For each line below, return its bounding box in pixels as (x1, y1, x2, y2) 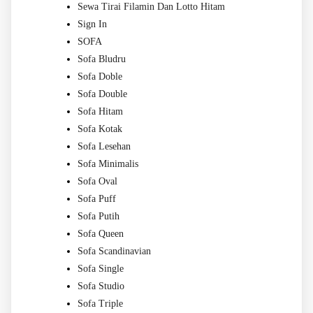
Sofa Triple (78, 298, 123, 310)
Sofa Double (78, 89, 127, 100)
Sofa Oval (78, 176, 117, 187)
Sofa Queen (78, 228, 124, 240)
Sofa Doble (78, 71, 122, 82)
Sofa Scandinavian (78, 246, 151, 257)
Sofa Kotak (78, 124, 122, 135)
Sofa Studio (78, 281, 124, 292)
